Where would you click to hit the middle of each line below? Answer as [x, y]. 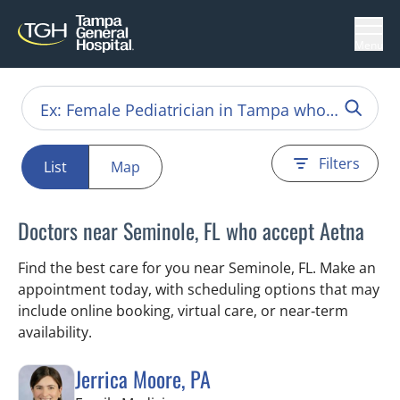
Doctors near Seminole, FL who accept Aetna [191, 230]
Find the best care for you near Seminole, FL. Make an [197, 268]
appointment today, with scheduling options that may [199, 289]
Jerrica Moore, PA [143, 379]
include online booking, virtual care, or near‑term [183, 311]
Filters [339, 163]
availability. [55, 332]
